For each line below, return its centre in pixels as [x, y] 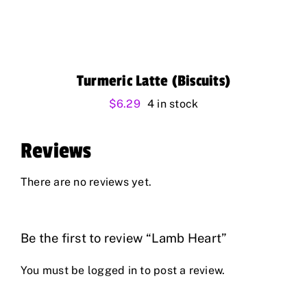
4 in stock [173, 104]
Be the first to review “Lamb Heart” [124, 238]
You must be [54, 271]
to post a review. [181, 271]
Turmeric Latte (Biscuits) [153, 81]
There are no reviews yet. [86, 182]
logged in [112, 271]
